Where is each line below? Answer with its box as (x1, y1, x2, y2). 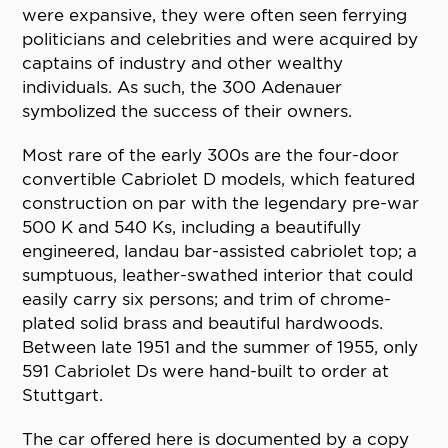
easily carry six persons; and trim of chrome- (22, 289, 392, 310)
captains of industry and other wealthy (22, 53, 344, 74)
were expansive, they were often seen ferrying (22, 5, 408, 26)
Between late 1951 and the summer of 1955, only (22, 337, 419, 358)
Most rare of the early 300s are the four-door (22, 145, 400, 166)
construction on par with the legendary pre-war (22, 193, 420, 214)
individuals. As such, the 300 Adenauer (22, 77, 343, 98)
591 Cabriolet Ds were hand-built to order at (22, 361, 390, 382)
